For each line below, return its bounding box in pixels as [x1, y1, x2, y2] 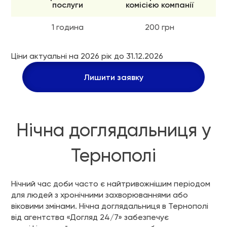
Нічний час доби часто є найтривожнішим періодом [11, 179, 210, 188]
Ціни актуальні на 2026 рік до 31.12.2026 [11, 51, 163, 61]
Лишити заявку [84, 72, 143, 82]
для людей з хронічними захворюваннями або [11, 190, 188, 200]
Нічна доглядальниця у [16, 120, 211, 141]
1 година [51, 22, 84, 32]
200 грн [145, 22, 174, 32]
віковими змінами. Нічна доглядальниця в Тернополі [11, 201, 208, 211]
